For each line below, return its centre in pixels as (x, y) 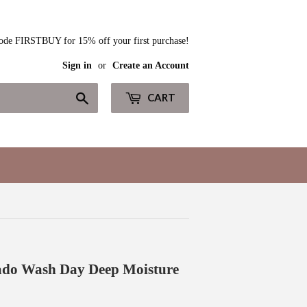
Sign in (77, 65)
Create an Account (151, 65)
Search (104, 97)
